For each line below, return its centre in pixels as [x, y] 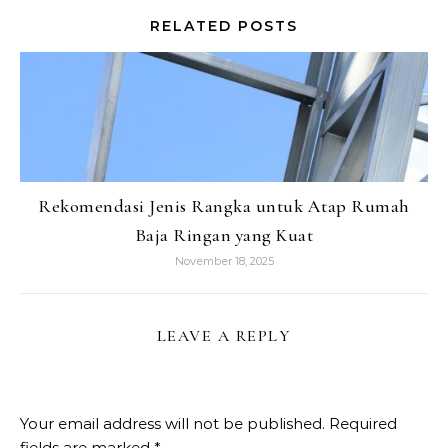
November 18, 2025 [224, 261]
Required [363, 423]
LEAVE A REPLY [224, 336]
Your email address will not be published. [172, 423]
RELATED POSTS [224, 26]
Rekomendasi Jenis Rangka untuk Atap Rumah [224, 206]
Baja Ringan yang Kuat [224, 235]
